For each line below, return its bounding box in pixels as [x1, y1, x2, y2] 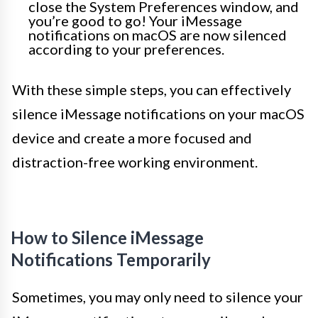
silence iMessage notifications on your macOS [12, 105, 305, 123]
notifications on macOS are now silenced [28, 26, 287, 44]
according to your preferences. [28, 40, 224, 58]
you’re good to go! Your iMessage [28, 12, 242, 30]
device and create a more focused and [12, 129, 252, 147]
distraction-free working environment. [12, 153, 258, 171]
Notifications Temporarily [11, 249, 211, 270]
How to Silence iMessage [11, 227, 204, 248]
